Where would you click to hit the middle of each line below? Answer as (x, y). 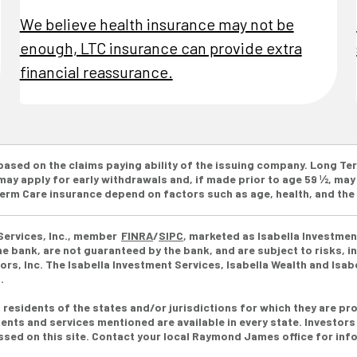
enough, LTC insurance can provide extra (161, 47)
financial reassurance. (96, 71)
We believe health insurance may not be (157, 24)
